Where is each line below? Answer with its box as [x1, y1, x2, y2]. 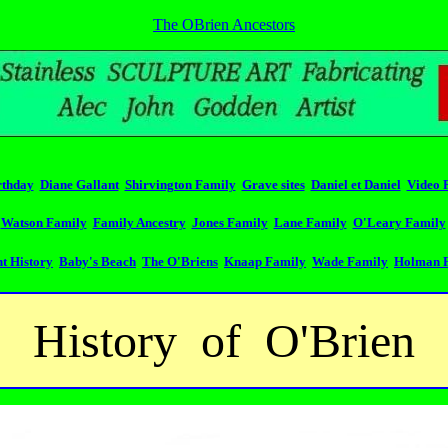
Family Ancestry [92, 215, 186, 231]
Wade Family [312, 253, 388, 269]
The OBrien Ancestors [153, 16, 295, 33]
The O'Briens [142, 253, 218, 269]
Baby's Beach [59, 253, 136, 269]
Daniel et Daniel [310, 177, 401, 193]
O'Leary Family [352, 215, 446, 231]
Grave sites [241, 177, 305, 193]
